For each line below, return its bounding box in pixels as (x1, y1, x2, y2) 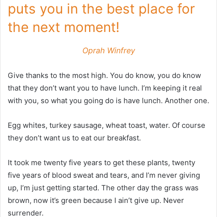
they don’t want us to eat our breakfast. (8, 133, 141, 143)
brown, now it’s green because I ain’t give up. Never (8, 196, 184, 205)
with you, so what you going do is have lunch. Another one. (8, 96, 209, 106)
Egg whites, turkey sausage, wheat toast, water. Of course (8, 121, 205, 130)
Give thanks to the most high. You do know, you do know (8, 71, 201, 80)
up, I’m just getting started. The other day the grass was (8, 183, 199, 193)
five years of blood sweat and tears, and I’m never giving (8, 170, 200, 180)
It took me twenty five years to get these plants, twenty (8, 158, 195, 168)
